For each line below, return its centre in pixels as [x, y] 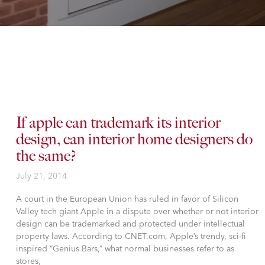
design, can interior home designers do [134, 139]
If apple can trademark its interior [118, 123]
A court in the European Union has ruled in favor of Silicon [127, 199]
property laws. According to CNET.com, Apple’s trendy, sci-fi [131, 236]
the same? [46, 156]
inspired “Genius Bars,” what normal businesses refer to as [125, 248]
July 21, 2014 [41, 176]
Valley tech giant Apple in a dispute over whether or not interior [137, 211]
